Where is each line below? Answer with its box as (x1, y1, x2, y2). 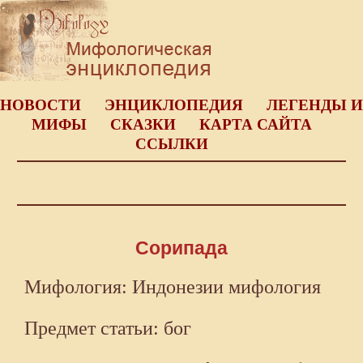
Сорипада (135, 237, 228, 259)
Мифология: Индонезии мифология (24, 276, 321, 298)
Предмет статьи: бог (24, 318, 191, 340)
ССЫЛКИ (135, 135, 208, 152)
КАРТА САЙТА (199, 116, 312, 133)
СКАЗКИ (109, 116, 176, 133)
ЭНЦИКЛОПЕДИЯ (105, 96, 243, 113)
